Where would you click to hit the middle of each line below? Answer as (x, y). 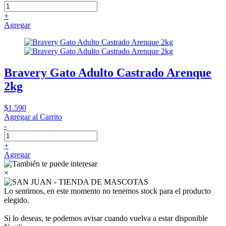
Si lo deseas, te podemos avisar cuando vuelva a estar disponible (106, 218)
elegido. (17, 200)
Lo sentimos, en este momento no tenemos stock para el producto (107, 191)
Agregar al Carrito (33, 117)
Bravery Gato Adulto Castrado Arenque (108, 73)
